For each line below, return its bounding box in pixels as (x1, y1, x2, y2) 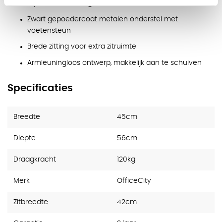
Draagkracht (13, 156, 56, 164)
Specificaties (7, 83, 73, 94)
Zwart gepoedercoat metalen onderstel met (27, 15, 178, 23)
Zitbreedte (13, 199, 48, 206)
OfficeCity (117, 177, 151, 185)
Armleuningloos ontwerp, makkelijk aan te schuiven (27, 59, 202, 66)
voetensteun (27, 27, 71, 34)
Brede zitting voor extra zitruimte (27, 43, 136, 51)
